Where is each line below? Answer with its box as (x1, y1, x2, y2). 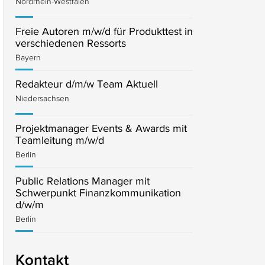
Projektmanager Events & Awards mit (15, 122, 187, 134)
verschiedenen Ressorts (15, 37, 126, 49)
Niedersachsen (15, 93, 69, 103)
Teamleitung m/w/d (15, 134, 104, 146)
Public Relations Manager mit (15, 175, 150, 187)
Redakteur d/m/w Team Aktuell (15, 78, 158, 90)
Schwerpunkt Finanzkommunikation (15, 187, 181, 199)
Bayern (15, 53, 41, 62)
